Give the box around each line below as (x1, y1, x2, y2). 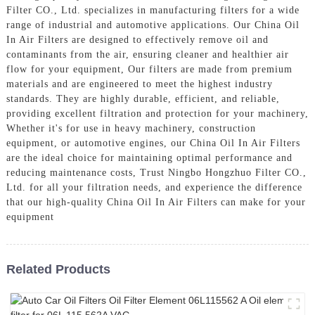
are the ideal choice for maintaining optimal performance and (6, 152, 292, 163)
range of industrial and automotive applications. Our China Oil (6, 19, 300, 30)
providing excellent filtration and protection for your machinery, (6, 108, 309, 119)
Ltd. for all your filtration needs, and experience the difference (6, 181, 302, 193)
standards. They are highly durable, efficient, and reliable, (6, 93, 280, 104)
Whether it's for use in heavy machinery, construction (6, 122, 256, 134)
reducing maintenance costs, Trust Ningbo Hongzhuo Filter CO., (6, 167, 307, 178)
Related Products (6, 262, 110, 276)
